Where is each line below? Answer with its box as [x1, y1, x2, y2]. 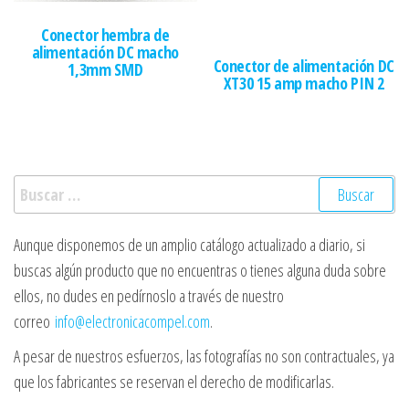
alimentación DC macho [31, 41, 180, 64]
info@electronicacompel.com [55, 309, 210, 332]
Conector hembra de [41, 24, 170, 47]
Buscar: [13, 175, 60, 198]
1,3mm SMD [68, 58, 143, 81]
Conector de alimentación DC [213, 54, 394, 77]
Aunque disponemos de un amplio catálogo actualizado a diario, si [14, 233, 365, 256]
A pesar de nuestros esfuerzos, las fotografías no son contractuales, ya [14, 344, 394, 367]
